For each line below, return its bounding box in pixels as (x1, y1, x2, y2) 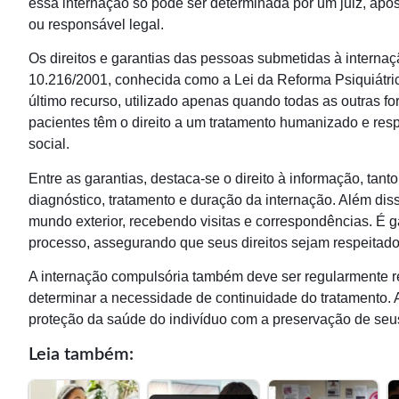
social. (28, 136, 69, 152)
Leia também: (28, 345, 134, 363)
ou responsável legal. (28, 17, 164, 32)
